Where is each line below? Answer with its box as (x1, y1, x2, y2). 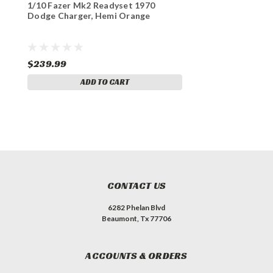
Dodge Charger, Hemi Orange (27, 10, 151, 21)
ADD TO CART (80, 76, 129, 87)
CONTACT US (107, 179, 166, 192)
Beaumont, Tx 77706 (102, 213, 171, 223)
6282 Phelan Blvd (108, 202, 165, 212)
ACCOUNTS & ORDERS (85, 249, 188, 262)
